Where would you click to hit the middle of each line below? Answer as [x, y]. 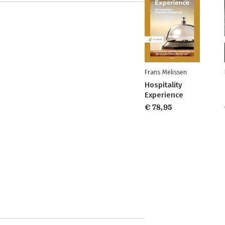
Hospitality [163, 85]
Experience [164, 95]
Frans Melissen [166, 72]
